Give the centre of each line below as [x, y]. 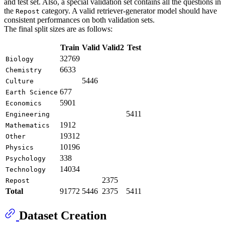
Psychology [26, 159]
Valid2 [113, 48]
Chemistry [24, 70]
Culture [20, 81]
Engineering [28, 115]
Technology [26, 170]
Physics [20, 148]
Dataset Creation [63, 216]
